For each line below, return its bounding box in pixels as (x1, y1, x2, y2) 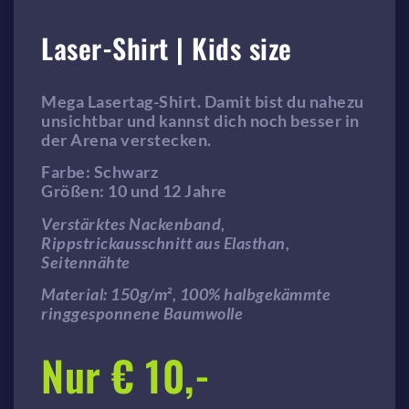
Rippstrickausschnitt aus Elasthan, (41, 232, 289, 253)
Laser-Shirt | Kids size (41, 26, 292, 68)
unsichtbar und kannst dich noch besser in (41, 110, 360, 131)
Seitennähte (41, 251, 131, 272)
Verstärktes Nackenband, (41, 213, 225, 234)
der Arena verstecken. (41, 129, 212, 150)
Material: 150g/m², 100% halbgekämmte (41, 284, 330, 305)
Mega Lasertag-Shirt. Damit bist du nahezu (41, 90, 364, 111)
